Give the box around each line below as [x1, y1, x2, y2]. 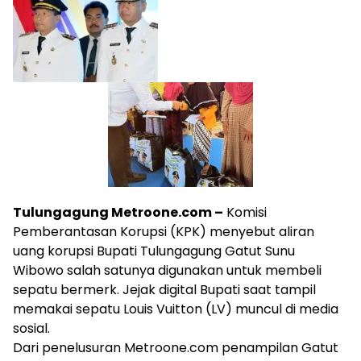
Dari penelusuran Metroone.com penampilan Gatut [13, 338, 338, 357]
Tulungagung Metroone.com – [13, 203, 223, 222]
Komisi [223, 203, 267, 222]
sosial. [13, 319, 50, 338]
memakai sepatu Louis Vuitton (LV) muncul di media [13, 300, 338, 318]
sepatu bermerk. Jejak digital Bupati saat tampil [13, 280, 316, 299]
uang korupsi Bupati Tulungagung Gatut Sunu [13, 242, 295, 260]
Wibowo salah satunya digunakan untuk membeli [13, 261, 322, 280]
